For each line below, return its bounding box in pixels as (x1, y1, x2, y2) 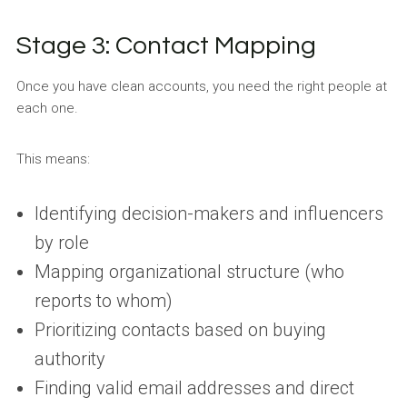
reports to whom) (34, 289, 173, 312)
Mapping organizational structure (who (34, 260, 344, 283)
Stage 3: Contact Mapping (15, 32, 316, 59)
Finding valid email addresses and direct (34, 376, 354, 399)
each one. (15, 99, 78, 116)
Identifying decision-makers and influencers (34, 202, 383, 224)
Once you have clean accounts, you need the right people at (15, 77, 387, 94)
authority (34, 347, 105, 370)
